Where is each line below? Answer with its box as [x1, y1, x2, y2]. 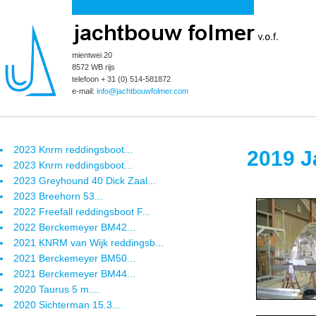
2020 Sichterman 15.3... [13, 299, 121, 310]
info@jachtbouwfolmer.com [97, 87, 188, 95]
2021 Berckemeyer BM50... [13, 253, 135, 264]
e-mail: [72, 87, 97, 95]
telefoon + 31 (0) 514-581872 [72, 75, 171, 83]
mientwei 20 [72, 51, 112, 59]
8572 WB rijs [72, 63, 115, 71]
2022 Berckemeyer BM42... [13, 221, 135, 233]
